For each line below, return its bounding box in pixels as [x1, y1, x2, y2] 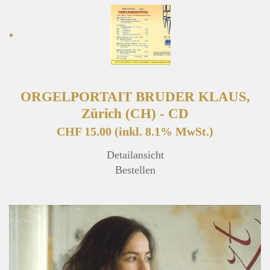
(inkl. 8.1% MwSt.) [115, 125, 213, 139]
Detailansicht [106, 149, 164, 162]
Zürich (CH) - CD [81, 105, 189, 122]
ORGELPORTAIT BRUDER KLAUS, [20, 89, 250, 105]
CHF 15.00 [57, 125, 115, 139]
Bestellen [115, 164, 155, 177]
